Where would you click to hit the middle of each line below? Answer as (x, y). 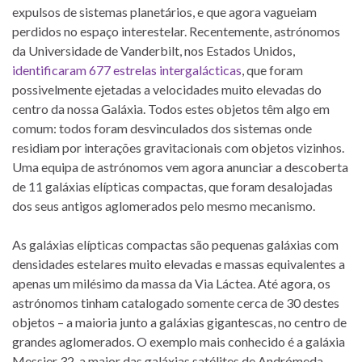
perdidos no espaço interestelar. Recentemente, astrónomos (176, 32)
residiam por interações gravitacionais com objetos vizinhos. (178, 148)
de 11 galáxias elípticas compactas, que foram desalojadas (173, 187)
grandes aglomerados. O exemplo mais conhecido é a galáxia (179, 342)
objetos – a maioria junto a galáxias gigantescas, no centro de (179, 322)
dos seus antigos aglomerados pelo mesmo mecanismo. (164, 206)
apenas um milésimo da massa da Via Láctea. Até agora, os (171, 284)
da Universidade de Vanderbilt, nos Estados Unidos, (154, 51)
